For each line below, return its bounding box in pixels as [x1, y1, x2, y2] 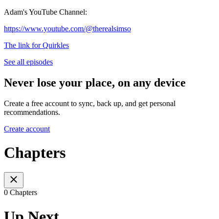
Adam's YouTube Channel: [4, 7, 87, 16]
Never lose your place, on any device [4, 76, 186, 89]
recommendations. [4, 108, 60, 116]
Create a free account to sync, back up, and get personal [4, 99, 175, 108]
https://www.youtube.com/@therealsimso [4, 24, 131, 33]
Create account [4, 124, 50, 133]
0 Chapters [4, 188, 37, 197]
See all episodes [4, 57, 53, 66]
